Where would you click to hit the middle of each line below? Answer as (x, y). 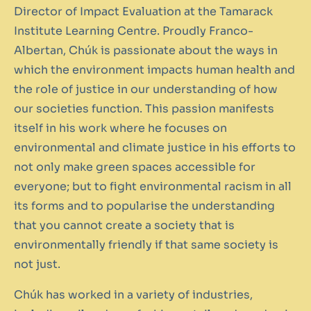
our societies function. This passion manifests (144, 108)
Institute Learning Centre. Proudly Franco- (134, 31)
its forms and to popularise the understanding (144, 205)
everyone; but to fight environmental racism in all (153, 186)
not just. (37, 264)
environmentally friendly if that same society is (146, 244)
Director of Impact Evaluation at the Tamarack (143, 11)
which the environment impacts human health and (154, 69)
